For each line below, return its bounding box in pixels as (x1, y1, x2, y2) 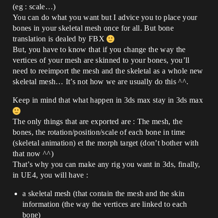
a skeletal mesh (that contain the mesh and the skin (22, 189, 185, 198)
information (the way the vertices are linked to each (22, 200, 187, 208)
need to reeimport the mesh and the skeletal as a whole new (13, 67, 203, 75)
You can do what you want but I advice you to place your (13, 13, 198, 21)
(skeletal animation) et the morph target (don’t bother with (13, 139, 199, 147)
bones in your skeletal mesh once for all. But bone (13, 24, 174, 32)
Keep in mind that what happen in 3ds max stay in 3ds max (13, 96, 203, 104)
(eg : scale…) (13, 2, 56, 11)
